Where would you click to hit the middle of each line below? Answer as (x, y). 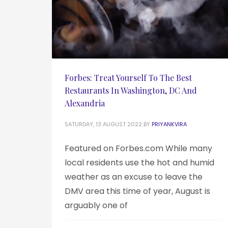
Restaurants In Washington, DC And (131, 90)
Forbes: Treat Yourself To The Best (128, 77)
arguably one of (96, 205)
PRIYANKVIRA (169, 124)
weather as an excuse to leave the (134, 177)
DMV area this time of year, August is (137, 191)
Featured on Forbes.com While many (138, 148)
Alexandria (85, 103)
